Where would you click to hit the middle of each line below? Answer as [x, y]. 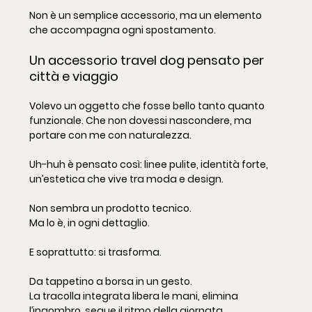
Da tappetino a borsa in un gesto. [111, 282]
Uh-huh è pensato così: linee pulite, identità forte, [150, 165]
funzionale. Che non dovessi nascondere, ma [141, 121]
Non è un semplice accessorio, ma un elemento [147, 16]
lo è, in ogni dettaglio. [97, 223]
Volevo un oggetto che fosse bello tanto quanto [148, 106]
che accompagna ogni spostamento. [123, 30]
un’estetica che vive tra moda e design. [126, 179]
